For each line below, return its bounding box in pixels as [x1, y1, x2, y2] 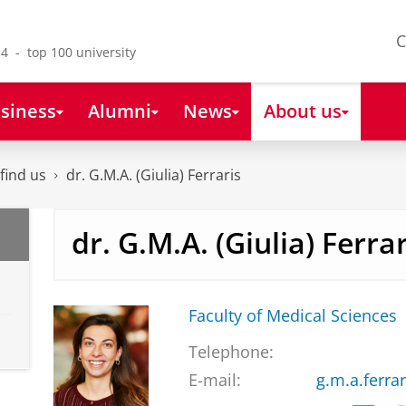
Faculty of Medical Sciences [188, 304, 397, 327]
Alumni [87, 97, 151, 123]
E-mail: [188, 369, 241, 391]
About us [263, 97, 342, 123]
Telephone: [188, 341, 274, 363]
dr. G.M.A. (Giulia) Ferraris [66, 165, 241, 186]
